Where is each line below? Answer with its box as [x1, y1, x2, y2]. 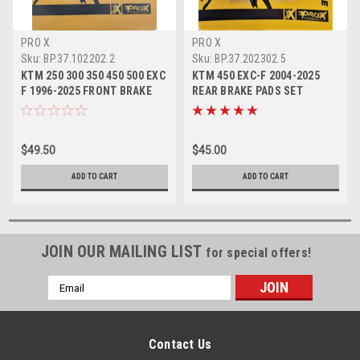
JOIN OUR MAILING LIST [40, 242, 207, 262]
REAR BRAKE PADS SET [192, 84, 303, 98]
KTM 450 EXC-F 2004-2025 [192, 69, 320, 83]
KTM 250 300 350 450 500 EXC [21, 69, 166, 83]
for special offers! [206, 245, 312, 261]
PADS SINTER [21, 100, 86, 113]
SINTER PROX [192, 100, 259, 113]
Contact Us [148, 337, 212, 353]
